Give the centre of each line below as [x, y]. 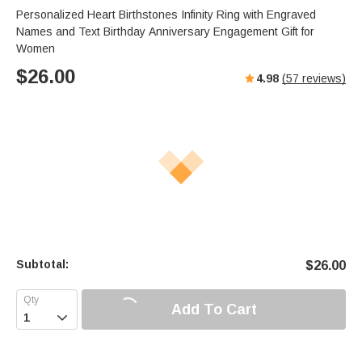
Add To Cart [214, 309]
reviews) [322, 79]
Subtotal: [42, 265]
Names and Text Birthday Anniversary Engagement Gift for [165, 32]
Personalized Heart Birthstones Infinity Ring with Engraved [166, 15]
